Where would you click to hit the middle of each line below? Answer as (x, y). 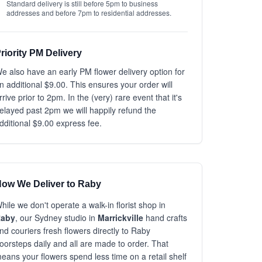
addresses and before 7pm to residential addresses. (89, 13)
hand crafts (165, 218)
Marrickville (120, 218)
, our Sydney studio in (56, 218)
